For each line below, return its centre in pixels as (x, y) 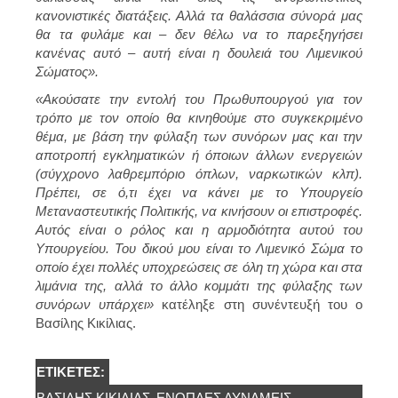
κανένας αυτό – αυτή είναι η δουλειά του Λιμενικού (199, 52)
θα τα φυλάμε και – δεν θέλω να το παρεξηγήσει (199, 34)
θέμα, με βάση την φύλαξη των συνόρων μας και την (199, 136)
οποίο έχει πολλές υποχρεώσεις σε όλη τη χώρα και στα (199, 267)
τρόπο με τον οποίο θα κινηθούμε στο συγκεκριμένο (199, 117)
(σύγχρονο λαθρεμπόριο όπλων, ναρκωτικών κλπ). (199, 173)
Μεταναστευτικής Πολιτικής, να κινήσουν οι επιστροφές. (199, 211)
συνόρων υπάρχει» (95, 304)
